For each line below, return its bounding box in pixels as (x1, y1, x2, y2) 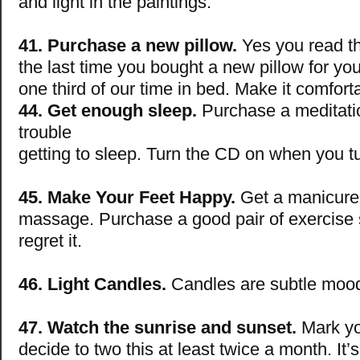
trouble (18, 122, 72, 143)
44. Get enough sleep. (18, 100, 197, 121)
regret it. (18, 231, 82, 252)
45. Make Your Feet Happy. (18, 187, 235, 208)
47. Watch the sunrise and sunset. (18, 317, 297, 338)
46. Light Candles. (18, 274, 166, 295)
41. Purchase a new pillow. (18, 35, 237, 56)
